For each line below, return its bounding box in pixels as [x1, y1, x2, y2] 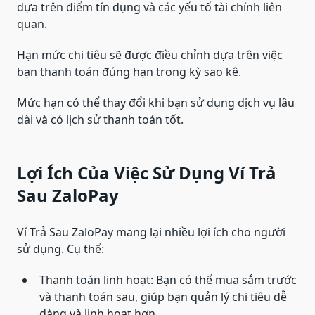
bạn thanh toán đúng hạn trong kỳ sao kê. [17, 64, 241, 80]
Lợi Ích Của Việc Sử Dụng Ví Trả [17, 161, 276, 185]
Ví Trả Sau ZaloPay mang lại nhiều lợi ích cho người [17, 224, 285, 240]
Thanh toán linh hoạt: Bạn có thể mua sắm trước [39, 272, 297, 288]
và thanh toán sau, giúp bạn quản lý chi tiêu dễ [39, 289, 287, 305]
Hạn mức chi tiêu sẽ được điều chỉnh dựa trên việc [17, 47, 283, 63]
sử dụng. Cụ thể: [17, 241, 104, 257]
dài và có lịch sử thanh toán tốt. [17, 112, 184, 128]
